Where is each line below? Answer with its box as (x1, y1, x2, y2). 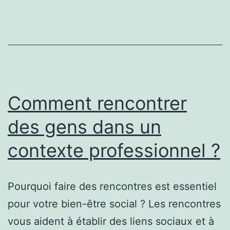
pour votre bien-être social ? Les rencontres (8, 197, 221, 210)
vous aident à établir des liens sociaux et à (8, 215, 214, 227)
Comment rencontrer (8, 91, 187, 114)
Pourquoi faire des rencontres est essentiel (8, 180, 217, 193)
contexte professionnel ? (8, 139, 220, 162)
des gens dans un (8, 115, 161, 138)
